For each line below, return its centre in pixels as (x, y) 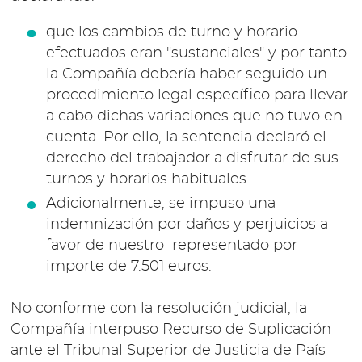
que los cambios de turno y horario (171, 32)
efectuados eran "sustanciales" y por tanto (196, 53)
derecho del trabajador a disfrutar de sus (192, 158)
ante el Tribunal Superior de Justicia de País (168, 351)
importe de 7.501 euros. (128, 267)
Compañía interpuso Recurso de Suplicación (171, 330)
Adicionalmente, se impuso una (162, 204)
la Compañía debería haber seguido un (186, 74)
